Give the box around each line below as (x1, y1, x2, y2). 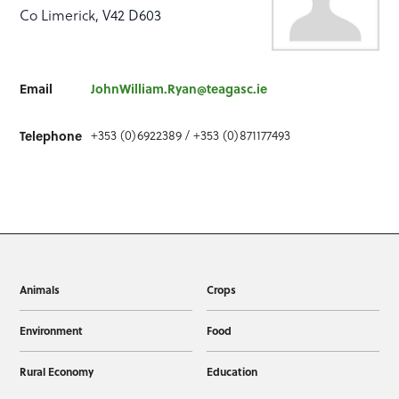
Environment (20, 322, 84, 339)
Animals (20, 281, 61, 298)
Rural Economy (20, 363, 94, 380)
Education (206, 363, 257, 380)
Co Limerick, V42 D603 (20, 4, 162, 26)
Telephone (20, 126, 83, 145)
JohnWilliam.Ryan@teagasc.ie (91, 79, 268, 98)
